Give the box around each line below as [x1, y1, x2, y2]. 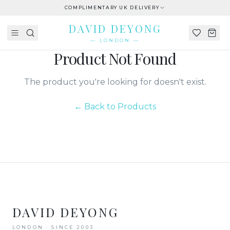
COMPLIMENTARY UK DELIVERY [64, 5, 160, 10]
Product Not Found [53, 48, 177, 69]
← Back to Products [74, 102, 156, 111]
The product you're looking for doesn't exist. [24, 77, 206, 87]
